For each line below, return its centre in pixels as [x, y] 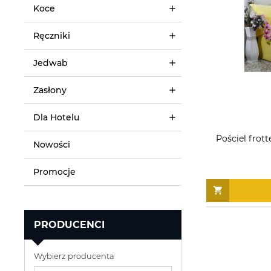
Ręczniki [52, 35]
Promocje [54, 171]
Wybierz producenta [74, 256]
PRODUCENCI [69, 224]
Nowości [52, 144]
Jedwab [51, 63]
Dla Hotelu [56, 117]
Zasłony [50, 90]
